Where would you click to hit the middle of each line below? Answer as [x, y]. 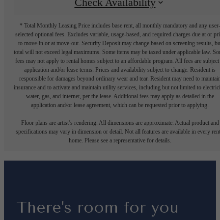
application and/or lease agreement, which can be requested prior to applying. [120, 105]
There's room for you [97, 208]
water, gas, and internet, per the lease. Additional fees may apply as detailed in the [120, 96]
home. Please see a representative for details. [120, 141]
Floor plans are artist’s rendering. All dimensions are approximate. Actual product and [120, 123]
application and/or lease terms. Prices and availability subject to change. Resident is [120, 70]
